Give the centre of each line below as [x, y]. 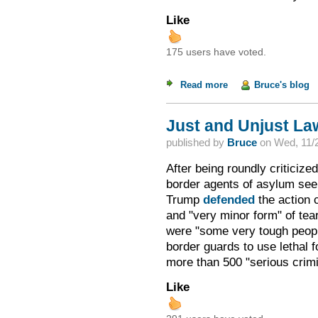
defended [229, 199]
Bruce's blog [281, 85]
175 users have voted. [216, 52]
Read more [204, 85]
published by [196, 143]
